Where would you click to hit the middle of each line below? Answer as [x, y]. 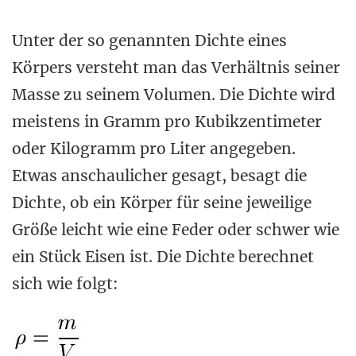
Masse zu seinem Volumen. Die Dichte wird [174, 95]
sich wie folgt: [65, 284]
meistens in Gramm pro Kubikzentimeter [167, 122]
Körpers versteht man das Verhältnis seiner [176, 68]
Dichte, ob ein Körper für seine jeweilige [162, 203]
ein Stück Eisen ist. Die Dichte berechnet [163, 257]
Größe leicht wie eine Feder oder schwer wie [176, 230]
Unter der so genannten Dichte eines [149, 41]
